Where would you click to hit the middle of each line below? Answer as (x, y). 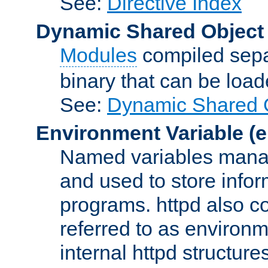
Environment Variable (140, 133)
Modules (98, 55)
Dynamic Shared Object (150, 31)
